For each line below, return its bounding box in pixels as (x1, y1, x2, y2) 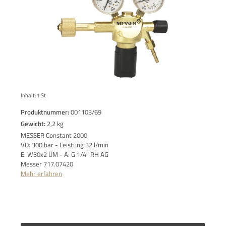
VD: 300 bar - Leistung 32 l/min (21, 140, 108, 150)
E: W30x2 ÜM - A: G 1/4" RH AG (21, 149, 108, 160)
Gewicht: (21, 119, 47, 129)
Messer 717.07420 (21, 159, 73, 169)
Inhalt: (21, 91, 37, 100)
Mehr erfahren (21, 168, 62, 179)
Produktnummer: (21, 107, 71, 118)
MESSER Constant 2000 (21, 130, 87, 141)
